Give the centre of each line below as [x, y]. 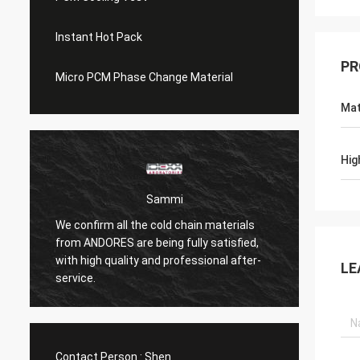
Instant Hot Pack [99, 37]
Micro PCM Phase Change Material [144, 77]
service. [76, 278]
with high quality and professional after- [158, 260]
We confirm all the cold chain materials [155, 225]
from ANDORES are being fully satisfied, [157, 242]
